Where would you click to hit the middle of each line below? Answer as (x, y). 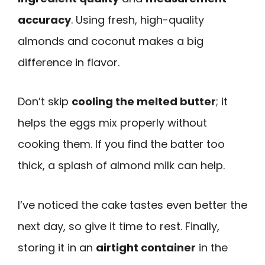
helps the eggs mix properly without (112, 123)
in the (212, 248)
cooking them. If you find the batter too (121, 144)
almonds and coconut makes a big (111, 41)
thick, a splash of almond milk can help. (121, 166)
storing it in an (57, 248)
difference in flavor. (69, 62)
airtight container (146, 248)
